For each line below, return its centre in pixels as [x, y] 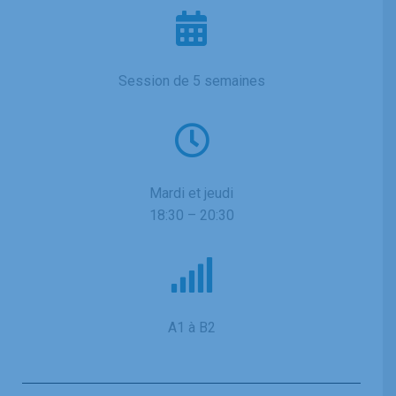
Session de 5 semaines [191, 80]
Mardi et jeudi [191, 193]
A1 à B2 [191, 327]
